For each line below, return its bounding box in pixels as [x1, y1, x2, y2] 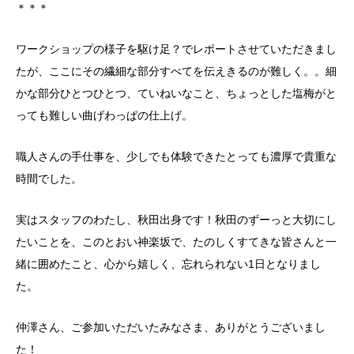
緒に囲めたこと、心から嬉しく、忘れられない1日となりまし [16, 258, 321, 271]
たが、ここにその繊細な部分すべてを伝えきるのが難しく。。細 [16, 65, 337, 78]
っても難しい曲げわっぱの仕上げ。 [16, 109, 193, 122]
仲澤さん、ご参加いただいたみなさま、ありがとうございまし [16, 321, 326, 334]
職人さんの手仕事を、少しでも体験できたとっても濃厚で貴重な [16, 150, 337, 164]
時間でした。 [16, 172, 82, 186]
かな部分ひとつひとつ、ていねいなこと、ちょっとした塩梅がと [16, 87, 337, 100]
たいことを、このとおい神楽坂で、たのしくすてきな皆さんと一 [16, 235, 337, 249]
